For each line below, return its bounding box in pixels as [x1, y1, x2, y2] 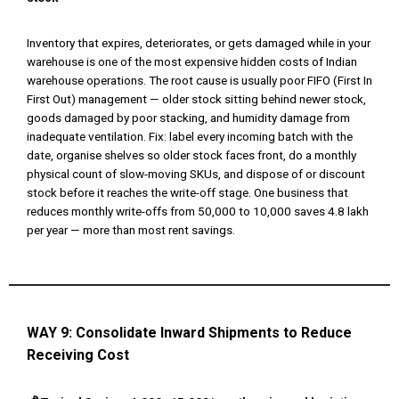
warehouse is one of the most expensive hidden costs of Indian [27, 54, 357, 69]
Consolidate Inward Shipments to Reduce [76, 324, 352, 342]
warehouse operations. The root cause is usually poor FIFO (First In [27, 73, 372, 88]
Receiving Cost [27, 346, 129, 364]
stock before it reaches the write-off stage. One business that [27, 185, 348, 200]
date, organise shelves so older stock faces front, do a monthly [27, 148, 356, 163]
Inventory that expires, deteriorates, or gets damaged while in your [27, 36, 370, 51]
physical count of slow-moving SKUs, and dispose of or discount [27, 167, 365, 182]
